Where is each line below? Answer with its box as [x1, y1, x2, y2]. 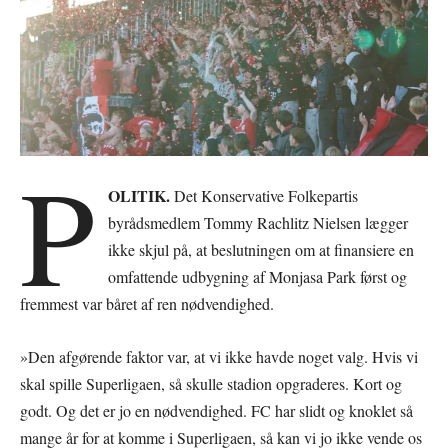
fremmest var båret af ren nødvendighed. [20, 292, 274, 314]
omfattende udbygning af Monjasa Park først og [108, 265, 408, 287]
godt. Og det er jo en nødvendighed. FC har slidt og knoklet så [20, 399, 413, 421]
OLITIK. [108, 183, 171, 207]
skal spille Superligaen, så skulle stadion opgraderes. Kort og [20, 372, 402, 394]
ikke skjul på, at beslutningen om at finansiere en [108, 238, 415, 260]
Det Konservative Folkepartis [170, 184, 359, 206]
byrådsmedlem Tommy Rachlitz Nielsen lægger [108, 211, 409, 233]
